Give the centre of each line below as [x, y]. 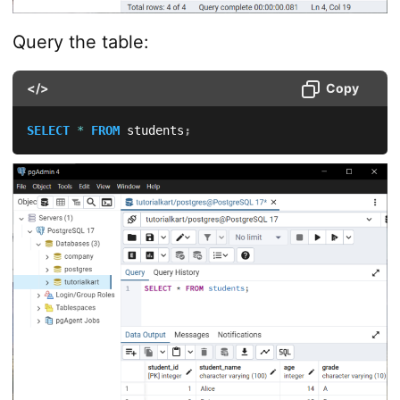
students [151, 131]
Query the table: [80, 42]
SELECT [48, 131]
